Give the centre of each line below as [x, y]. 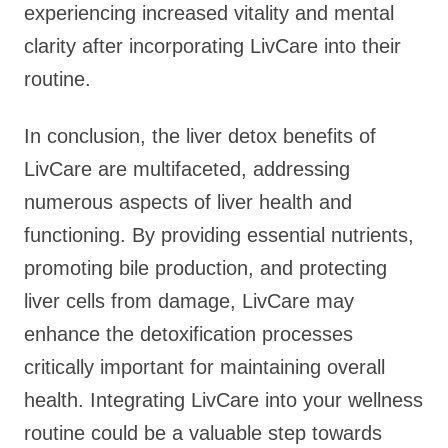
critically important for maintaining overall [204, 367]
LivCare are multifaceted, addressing [187, 169]
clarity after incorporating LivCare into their [212, 46]
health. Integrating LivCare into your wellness [223, 400]
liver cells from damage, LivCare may [189, 301]
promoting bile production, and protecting [205, 268]
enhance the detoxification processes [188, 334]
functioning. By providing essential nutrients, [219, 235]
